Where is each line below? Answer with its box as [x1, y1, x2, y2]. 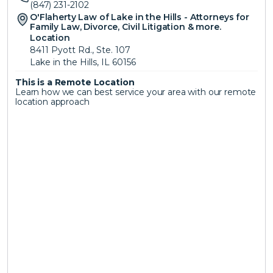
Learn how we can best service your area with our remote [15, 87, 257, 97]
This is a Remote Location [15, 77, 137, 88]
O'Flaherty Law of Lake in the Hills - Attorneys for [30, 12, 249, 23]
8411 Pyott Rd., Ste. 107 [30, 44, 130, 55]
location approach [15, 96, 90, 107]
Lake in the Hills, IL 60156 [30, 57, 136, 68]
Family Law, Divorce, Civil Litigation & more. [30, 21, 221, 32]
